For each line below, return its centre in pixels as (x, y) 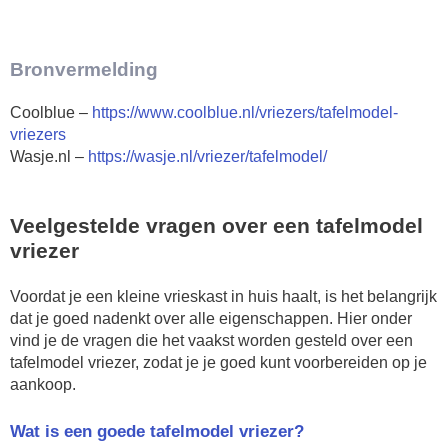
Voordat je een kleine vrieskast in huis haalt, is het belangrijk (223, 297)
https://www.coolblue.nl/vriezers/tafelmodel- (245, 113)
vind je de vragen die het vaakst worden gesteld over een (211, 341)
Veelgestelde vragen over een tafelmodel (216, 226)
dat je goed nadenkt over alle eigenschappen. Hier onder (211, 319)
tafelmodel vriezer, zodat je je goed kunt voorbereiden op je (218, 363)
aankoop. (43, 385)
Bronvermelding (84, 70)
